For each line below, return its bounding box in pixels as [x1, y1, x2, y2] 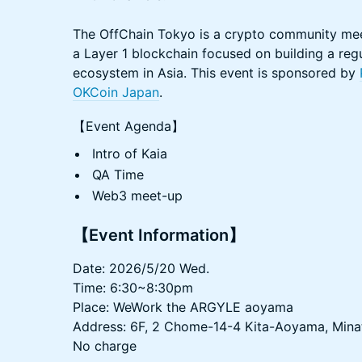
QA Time [92, 166, 144, 183]
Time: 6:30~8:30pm [73, 279, 193, 296]
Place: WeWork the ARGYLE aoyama [73, 298, 293, 315]
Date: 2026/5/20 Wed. [73, 259, 209, 276]
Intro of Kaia [92, 145, 167, 162]
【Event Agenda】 [73, 117, 184, 134]
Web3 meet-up [92, 187, 183, 204]
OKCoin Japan [73, 83, 159, 100]
